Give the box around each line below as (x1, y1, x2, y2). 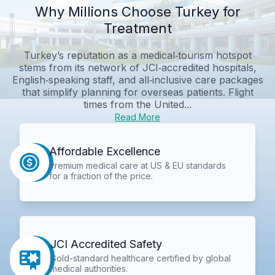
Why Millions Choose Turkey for (34, 3, 241, 20)
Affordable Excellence (48, 144, 160, 158)
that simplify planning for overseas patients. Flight (21, 85, 254, 98)
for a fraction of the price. (48, 170, 153, 181)
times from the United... (83, 98, 192, 110)
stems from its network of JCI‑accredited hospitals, (18, 61, 257, 74)
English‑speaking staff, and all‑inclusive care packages (12, 73, 263, 86)
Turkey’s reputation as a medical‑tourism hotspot (23, 48, 252, 61)
